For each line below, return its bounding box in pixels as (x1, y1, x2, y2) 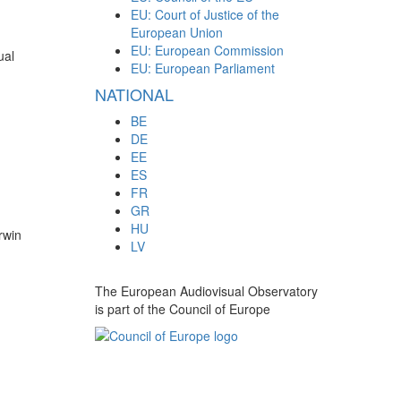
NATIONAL (95, 82, 174, 106)
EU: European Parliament (131, 59, 275, 77)
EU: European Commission (131, 41, 284, 59)
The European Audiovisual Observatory (95, 282, 318, 300)
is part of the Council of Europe (95, 300, 270, 318)
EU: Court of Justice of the (131, 5, 279, 23)
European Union (131, 23, 223, 41)
